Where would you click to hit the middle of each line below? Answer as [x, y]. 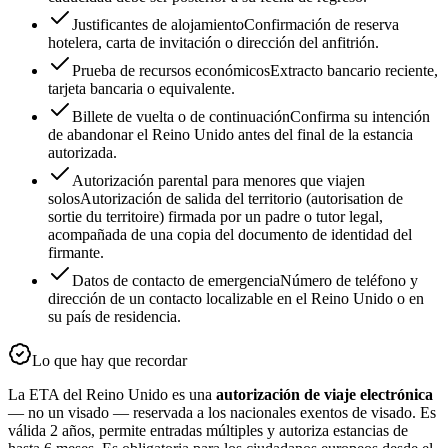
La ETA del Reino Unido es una [112, 395]
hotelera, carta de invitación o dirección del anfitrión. [213, 43]
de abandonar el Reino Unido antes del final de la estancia [230, 135]
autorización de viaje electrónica [324, 395]
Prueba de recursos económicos [171, 71]
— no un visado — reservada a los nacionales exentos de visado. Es [222, 413]
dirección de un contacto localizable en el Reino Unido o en [236, 299]
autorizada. [82, 153]
